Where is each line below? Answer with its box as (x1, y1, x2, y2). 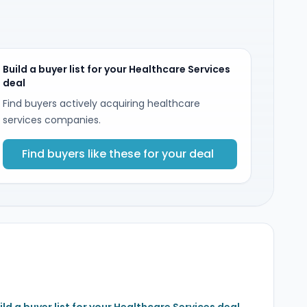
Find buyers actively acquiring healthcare (3, 97, 200, 110)
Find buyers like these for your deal (22, 146, 214, 162)
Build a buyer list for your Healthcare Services (3, 62, 230, 76)
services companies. (3, 113, 101, 127)
